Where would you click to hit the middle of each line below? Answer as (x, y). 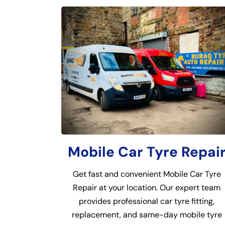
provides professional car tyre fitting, (147, 201)
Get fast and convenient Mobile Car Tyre (147, 174)
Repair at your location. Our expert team (147, 188)
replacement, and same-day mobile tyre (147, 215)
